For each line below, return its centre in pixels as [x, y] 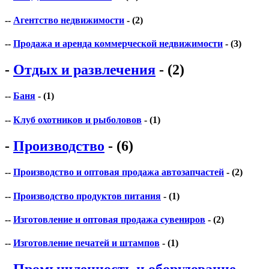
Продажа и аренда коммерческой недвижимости [118, 43]
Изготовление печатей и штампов [86, 243]
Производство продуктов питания [87, 196]
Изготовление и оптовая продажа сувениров [109, 219]
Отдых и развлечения [84, 70]
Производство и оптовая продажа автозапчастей [119, 172]
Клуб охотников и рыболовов [77, 119]
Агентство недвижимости [69, 20]
